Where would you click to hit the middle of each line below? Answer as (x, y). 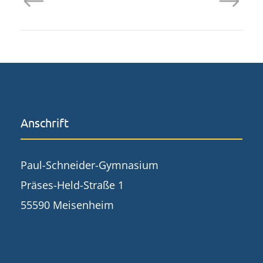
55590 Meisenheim (67, 205)
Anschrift (45, 123)
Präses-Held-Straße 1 (72, 185)
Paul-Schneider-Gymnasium (90, 165)
